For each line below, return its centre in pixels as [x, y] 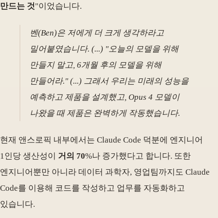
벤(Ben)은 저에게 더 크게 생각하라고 [97, 33]
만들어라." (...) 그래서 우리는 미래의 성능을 [109, 81]
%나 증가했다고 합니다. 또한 [138, 156]
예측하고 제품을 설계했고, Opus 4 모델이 [105, 97]
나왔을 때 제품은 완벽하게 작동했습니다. [105, 113]
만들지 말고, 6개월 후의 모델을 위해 [96, 65]
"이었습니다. [58, 6]
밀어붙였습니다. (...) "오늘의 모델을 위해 [104, 49]
